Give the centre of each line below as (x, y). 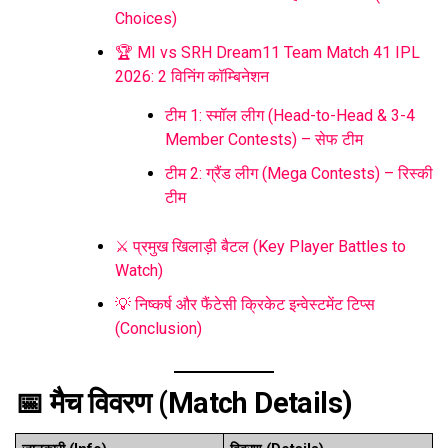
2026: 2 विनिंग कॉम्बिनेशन (192, 77)
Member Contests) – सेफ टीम (264, 140)
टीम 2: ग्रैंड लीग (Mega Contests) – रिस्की (299, 174)
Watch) (139, 271)
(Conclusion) (158, 329)
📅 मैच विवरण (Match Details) (184, 403)
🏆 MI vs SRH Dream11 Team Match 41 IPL (267, 53)
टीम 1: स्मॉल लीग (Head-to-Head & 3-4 (290, 116)
